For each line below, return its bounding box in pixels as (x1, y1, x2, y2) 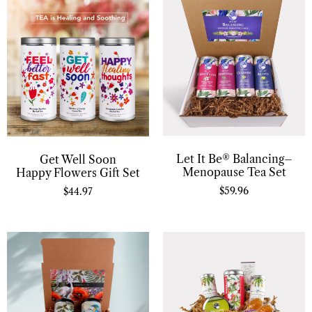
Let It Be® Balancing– (175, 151, 292, 166)
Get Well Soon (40, 152, 116, 166)
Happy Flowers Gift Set (16, 165, 140, 180)
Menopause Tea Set (182, 164, 286, 179)
